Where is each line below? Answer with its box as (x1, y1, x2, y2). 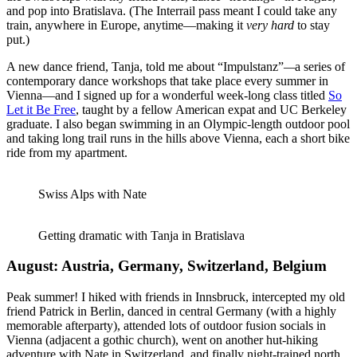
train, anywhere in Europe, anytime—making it (6, 18, 246, 32)
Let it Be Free (6, 102, 76, 116)
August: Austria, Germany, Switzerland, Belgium (6, 257, 327, 275)
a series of (295, 59, 345, 73)
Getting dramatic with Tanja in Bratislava (38, 228, 245, 242)
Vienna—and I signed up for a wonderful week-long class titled (6, 88, 328, 102)
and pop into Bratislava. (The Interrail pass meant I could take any (6, 3, 337, 18)
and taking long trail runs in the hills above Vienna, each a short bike (6, 131, 350, 145)
